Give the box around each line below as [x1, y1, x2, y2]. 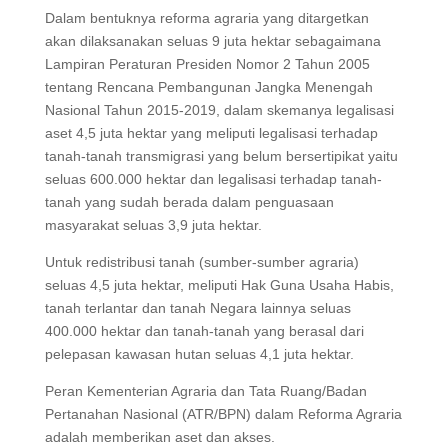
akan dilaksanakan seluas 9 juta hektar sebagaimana [44, 32, 381, 49]
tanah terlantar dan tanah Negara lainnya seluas [44, 299, 351, 316]
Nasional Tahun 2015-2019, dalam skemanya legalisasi [44, 101, 394, 118]
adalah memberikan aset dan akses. [44, 428, 275, 445]
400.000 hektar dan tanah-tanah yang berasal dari [44, 322, 364, 339]
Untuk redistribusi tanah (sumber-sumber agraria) [44, 253, 359, 270]
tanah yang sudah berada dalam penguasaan [44, 193, 334, 210]
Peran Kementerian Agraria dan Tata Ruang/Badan [44, 382, 367, 399]
